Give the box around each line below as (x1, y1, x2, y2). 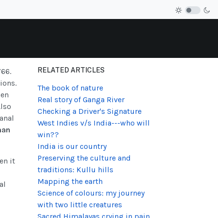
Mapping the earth (37, 177, 103, 186)
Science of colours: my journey (37, 188, 145, 198)
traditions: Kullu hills (37, 165, 113, 175)
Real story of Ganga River (37, 95, 125, 105)
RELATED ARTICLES (37, 66, 105, 74)
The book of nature (37, 83, 103, 93)
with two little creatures (37, 200, 122, 210)
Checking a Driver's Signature (37, 107, 142, 116)
